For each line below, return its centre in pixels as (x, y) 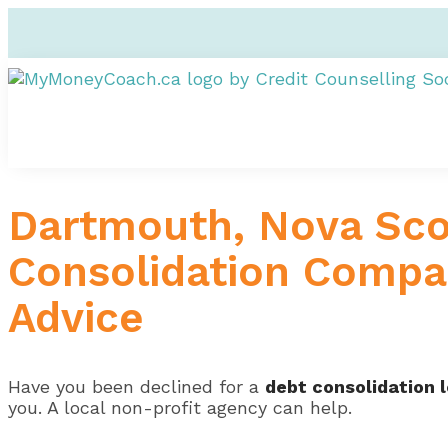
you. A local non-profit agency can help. (180, 407)
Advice (82, 317)
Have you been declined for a (136, 386)
